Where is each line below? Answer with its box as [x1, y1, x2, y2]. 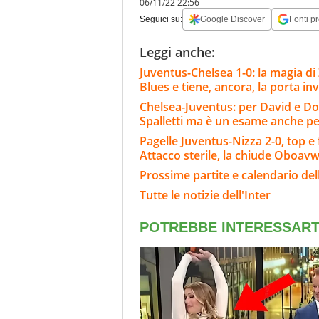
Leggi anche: [140, 43, 215, 61]
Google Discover [200, 14, 265, 24]
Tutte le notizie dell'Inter [140, 187, 271, 203]
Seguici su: [140, 14, 182, 24]
